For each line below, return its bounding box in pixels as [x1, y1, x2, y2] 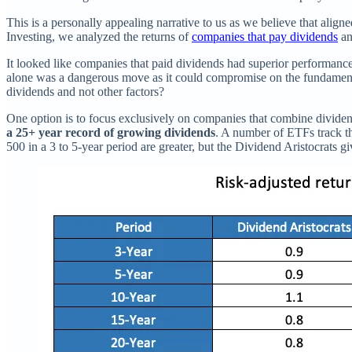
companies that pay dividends [192, 30, 338, 44]
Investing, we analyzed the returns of [6, 30, 192, 44]
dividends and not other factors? [6, 85, 164, 99]
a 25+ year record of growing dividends [6, 126, 215, 140]
